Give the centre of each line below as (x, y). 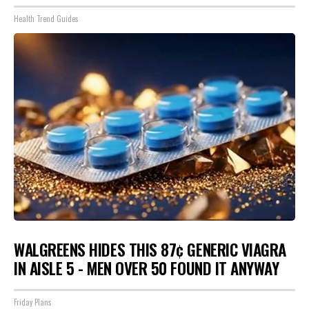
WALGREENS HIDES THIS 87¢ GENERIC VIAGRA (150, 250)
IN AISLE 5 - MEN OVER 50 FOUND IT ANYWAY (147, 268)
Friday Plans (33, 302)
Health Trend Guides (46, 19)
